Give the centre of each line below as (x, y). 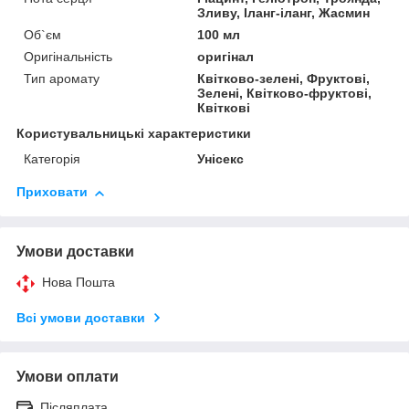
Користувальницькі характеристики (134, 134)
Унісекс (221, 159)
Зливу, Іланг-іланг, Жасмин (284, 13)
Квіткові (224, 108)
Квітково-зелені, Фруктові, (284, 79)
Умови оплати (68, 377)
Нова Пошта (79, 283)
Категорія (52, 159)
